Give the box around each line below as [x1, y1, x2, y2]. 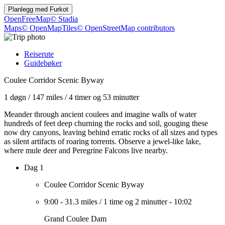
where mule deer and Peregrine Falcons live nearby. [4, 146, 168, 155]
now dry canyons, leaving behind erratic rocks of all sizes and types [4, 128, 217, 137]
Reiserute [24, 50, 54, 58]
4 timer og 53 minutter [69, 93, 139, 101]
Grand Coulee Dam [44, 214, 106, 223]
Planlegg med [8, 6, 50, 13]
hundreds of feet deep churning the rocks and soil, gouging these [4, 119, 208, 128]
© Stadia [50, 15, 78, 23]
